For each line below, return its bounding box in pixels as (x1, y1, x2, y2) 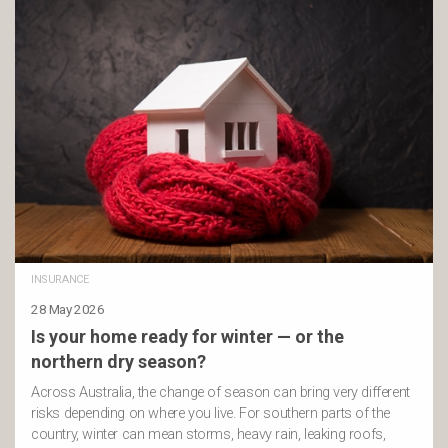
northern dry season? (31, 350, 206, 372)
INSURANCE (31, 272, 89, 286)
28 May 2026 (31, 300, 105, 317)
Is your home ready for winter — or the (31, 325, 344, 347)
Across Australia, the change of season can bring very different (31, 383, 410, 401)
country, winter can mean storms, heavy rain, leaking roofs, (31, 425, 386, 443)
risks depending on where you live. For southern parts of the (31, 404, 391, 422)
